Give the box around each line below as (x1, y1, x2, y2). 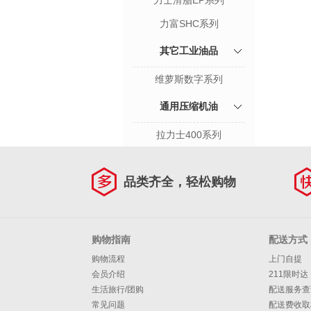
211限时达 (269, 269, 308, 279)
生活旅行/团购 (92, 285, 144, 294)
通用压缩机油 (160, 101, 218, 112)
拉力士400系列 (156, 129, 221, 140)
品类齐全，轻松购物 (124, 175, 236, 189)
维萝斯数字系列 (155, 74, 223, 85)
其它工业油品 (160, 45, 218, 56)
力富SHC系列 (159, 18, 219, 29)
